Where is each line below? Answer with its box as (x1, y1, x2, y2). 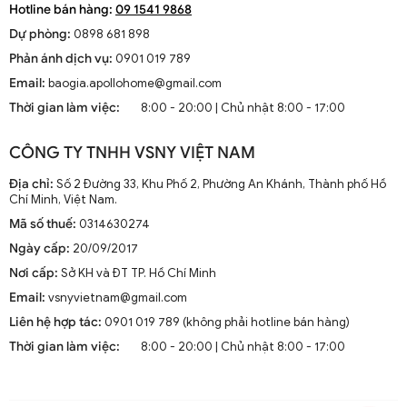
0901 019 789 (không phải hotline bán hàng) (102, 313, 350, 330)
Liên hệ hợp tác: (9, 313, 102, 330)
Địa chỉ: (9, 175, 54, 192)
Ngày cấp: (9, 240, 70, 256)
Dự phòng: (9, 25, 71, 42)
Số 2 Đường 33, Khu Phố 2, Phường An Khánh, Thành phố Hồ (54, 175, 386, 192)
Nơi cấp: (9, 264, 58, 281)
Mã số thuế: (9, 215, 76, 232)
